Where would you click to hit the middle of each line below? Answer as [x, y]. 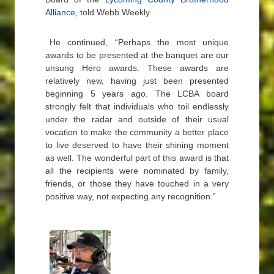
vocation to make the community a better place [137, 132]
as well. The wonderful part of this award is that [137, 158]
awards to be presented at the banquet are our [137, 55]
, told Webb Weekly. [113, 12]
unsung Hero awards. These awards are [137, 68]
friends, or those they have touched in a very [137, 183]
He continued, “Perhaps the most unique [139, 42]
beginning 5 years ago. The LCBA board [137, 94]
